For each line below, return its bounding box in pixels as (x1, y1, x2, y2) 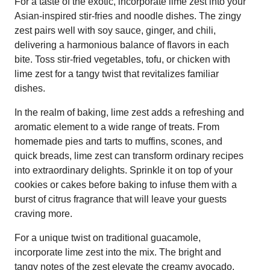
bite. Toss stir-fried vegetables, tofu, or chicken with (14, 54, 230, 64)
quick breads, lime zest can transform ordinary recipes (14, 150, 243, 161)
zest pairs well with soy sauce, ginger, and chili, (14, 25, 216, 36)
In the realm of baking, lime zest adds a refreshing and (14, 107, 244, 118)
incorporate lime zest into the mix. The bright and (14, 246, 221, 257)
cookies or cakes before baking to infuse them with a (14, 179, 237, 190)
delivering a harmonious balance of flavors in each (14, 39, 229, 50)
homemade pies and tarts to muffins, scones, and (14, 136, 222, 146)
